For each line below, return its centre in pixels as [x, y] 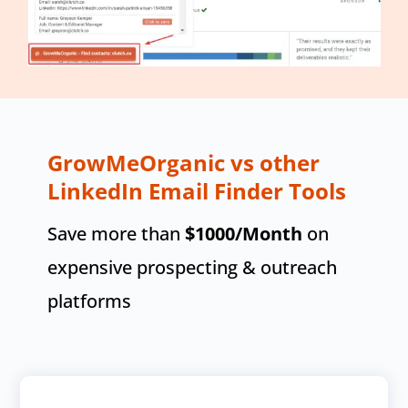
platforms [89, 301]
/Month [268, 233]
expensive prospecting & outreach [192, 267]
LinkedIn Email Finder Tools [196, 191]
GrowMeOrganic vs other [183, 163]
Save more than [116, 233]
